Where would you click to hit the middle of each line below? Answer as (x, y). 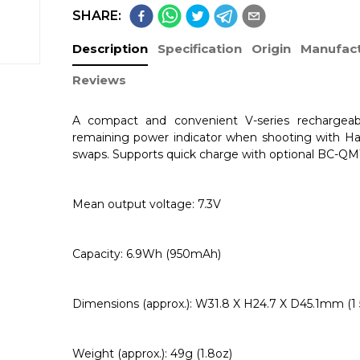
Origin (271, 49)
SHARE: (96, 16)
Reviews (99, 80)
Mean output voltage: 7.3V (146, 204)
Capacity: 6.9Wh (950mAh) (146, 254)
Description (110, 49)
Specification (199, 49)
